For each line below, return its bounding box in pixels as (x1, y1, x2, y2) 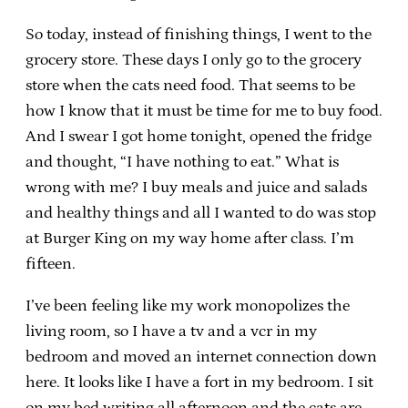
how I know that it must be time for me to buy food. (25, 101, 382, 120)
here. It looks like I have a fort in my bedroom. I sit (25, 372, 373, 392)
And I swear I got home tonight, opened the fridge (25, 127, 372, 146)
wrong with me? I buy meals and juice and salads (25, 178, 367, 197)
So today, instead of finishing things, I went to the (25, 25, 372, 44)
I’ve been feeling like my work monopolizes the (25, 296, 350, 315)
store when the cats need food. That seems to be (25, 76, 355, 95)
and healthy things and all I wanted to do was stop (25, 203, 376, 222)
